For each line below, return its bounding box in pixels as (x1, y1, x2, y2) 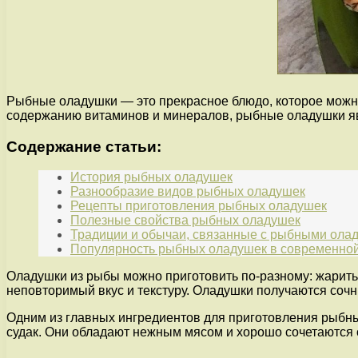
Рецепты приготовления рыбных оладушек (70, 199, 327, 213)
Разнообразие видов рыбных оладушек (70, 185, 305, 199)
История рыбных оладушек (70, 170, 233, 185)
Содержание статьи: (6, 137, 161, 155)
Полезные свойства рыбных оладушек (70, 213, 300, 228)
